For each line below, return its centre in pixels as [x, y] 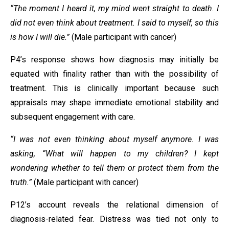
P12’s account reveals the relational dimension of [114, 205]
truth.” [22, 182]
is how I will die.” [41, 37]
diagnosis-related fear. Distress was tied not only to [114, 219]
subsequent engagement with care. [73, 117]
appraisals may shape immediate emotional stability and [114, 102]
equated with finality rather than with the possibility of [114, 74]
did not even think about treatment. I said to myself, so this [114, 23]
